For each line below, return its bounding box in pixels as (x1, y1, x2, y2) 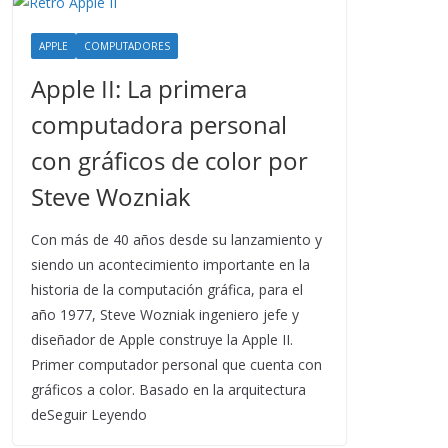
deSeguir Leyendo (31, 405, 147, 424)
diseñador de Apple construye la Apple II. (31, 330, 293, 349)
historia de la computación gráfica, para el (31, 280, 303, 299)
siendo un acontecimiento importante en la (31, 255, 310, 274)
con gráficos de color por (31, 144, 308, 177)
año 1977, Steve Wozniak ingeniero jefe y (31, 305, 299, 324)
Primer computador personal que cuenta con (31, 355, 322, 374)
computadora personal (31, 108, 287, 141)
